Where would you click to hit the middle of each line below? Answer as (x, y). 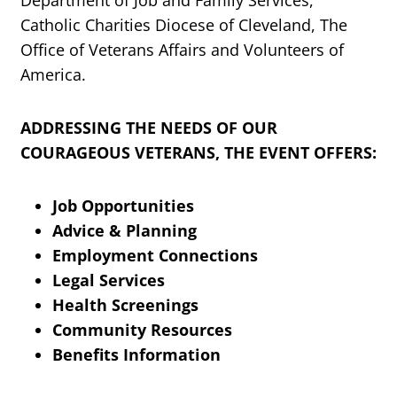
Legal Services (109, 280)
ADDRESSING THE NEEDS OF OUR (149, 128)
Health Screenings (125, 305)
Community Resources (142, 330)
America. (53, 75)
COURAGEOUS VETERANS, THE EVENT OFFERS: (198, 153)
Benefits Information (136, 355)
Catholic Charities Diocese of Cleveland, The (184, 25)
